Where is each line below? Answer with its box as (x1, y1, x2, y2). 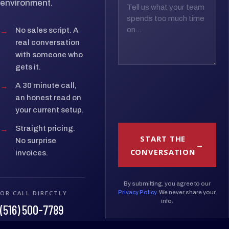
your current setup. (15, 105, 84, 114)
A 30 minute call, (15, 81, 77, 89)
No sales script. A (15, 26, 79, 34)
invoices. (15, 148, 48, 157)
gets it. (15, 62, 41, 71)
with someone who (15, 50, 83, 59)
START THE (140, 133, 186, 144)
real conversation (15, 38, 80, 47)
